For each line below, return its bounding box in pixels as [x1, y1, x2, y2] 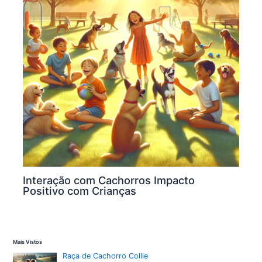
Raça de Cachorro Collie [63, 251, 149, 261]
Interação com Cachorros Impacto [23, 174, 195, 187]
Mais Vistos [13, 239, 43, 246]
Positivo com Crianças [23, 184, 137, 198]
